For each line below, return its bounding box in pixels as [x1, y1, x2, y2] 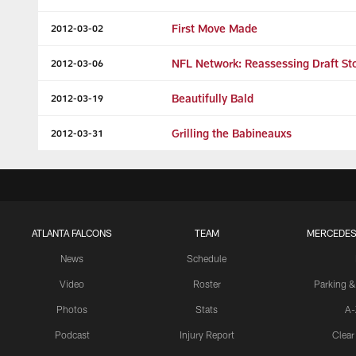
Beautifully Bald [172, 91, 253, 105]
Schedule [187, 253, 226, 264]
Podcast [54, 329, 90, 340]
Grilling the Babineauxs [172, 126, 292, 140]
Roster [192, 278, 221, 289]
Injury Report [179, 329, 234, 340]
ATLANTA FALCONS [32, 227, 112, 238]
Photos [56, 304, 87, 315]
